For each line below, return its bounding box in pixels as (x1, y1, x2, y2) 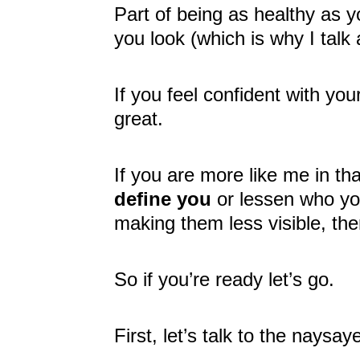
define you (114, 188, 211, 211)
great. (114, 108, 163, 130)
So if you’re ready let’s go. (114, 268, 334, 291)
